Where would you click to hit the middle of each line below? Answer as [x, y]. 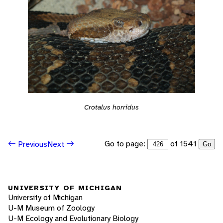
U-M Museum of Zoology [51, 208]
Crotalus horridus [111, 107]
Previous [32, 144]
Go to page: [126, 144]
